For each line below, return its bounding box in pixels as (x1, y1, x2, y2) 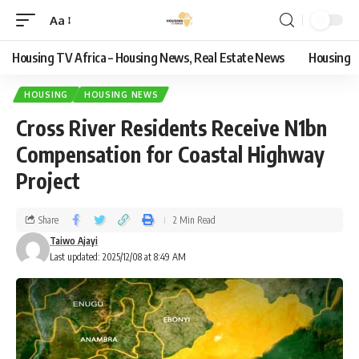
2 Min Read (173, 213, 216, 226)
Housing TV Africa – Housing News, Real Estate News (12, 50, 284, 66)
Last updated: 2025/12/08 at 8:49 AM (50, 251, 186, 263)
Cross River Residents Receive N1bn (16, 115, 327, 141)
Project (16, 167, 80, 194)
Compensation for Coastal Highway (16, 141, 325, 167)
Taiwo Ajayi (50, 235, 98, 247)
